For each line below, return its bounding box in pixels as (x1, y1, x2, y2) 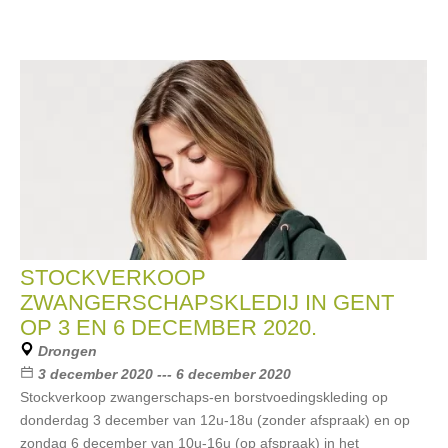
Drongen (38, 343, 97, 359)
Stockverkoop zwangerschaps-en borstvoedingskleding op (20, 389, 388, 405)
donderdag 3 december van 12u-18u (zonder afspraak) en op (20, 412, 410, 428)
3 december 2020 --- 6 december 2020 (38, 366, 291, 382)
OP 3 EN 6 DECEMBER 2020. (20, 315, 317, 340)
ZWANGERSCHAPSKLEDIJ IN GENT (20, 290, 394, 315)
